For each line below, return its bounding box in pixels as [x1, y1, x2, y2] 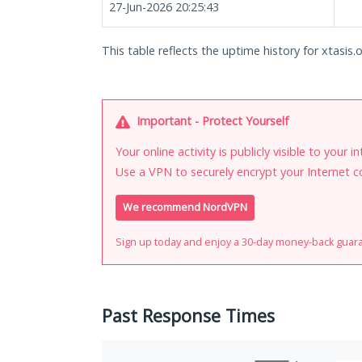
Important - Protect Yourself [133, 113, 288, 128]
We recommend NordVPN [123, 200, 247, 215]
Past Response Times [102, 304, 275, 328]
